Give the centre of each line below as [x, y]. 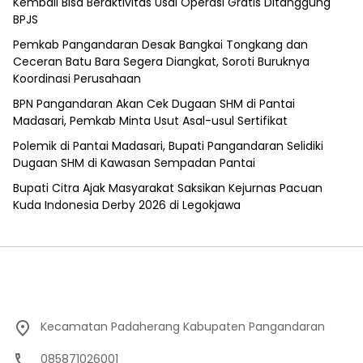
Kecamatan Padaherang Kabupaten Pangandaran [183, 327]
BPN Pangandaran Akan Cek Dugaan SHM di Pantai [154, 104]
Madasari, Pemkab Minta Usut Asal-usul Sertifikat [150, 121]
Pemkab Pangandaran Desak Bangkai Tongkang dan [160, 45]
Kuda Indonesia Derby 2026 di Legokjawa [127, 205]
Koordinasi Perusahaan [77, 79]
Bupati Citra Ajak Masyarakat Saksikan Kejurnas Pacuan [168, 188]
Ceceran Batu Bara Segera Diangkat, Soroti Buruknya [161, 62]
